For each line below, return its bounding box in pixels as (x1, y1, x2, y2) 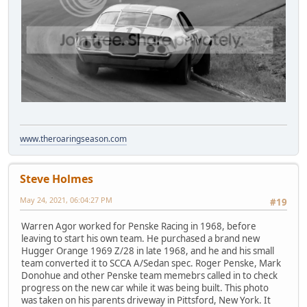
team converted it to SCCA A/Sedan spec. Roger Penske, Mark (21, 256, 281, 269)
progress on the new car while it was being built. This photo (21, 281, 269, 294)
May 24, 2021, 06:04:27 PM (20, 195, 112, 206)
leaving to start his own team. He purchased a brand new (21, 232, 260, 245)
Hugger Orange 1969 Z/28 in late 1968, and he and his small (21, 244, 274, 257)
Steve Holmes (20, 171, 93, 187)
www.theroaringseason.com (20, 133, 127, 145)
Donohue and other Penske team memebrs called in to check (21, 269, 278, 282)
